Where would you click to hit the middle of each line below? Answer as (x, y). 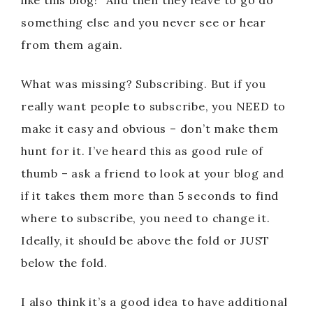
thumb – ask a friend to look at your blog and (153, 173)
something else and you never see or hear (144, 22)
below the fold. (65, 263)
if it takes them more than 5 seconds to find (150, 196)
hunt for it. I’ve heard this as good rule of (143, 151)
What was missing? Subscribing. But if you (144, 84)
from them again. (72, 45)
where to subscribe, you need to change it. (146, 218)
